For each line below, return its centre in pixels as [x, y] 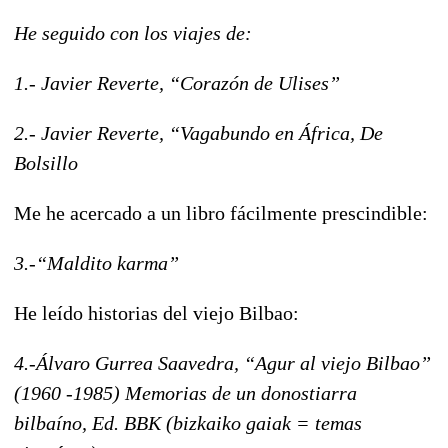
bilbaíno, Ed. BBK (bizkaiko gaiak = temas [188, 422]
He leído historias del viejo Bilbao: [156, 312]
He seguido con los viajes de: [133, 32]
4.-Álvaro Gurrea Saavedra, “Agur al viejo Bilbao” [222, 362]
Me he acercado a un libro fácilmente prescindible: [221, 212]
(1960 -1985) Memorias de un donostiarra [185, 392]
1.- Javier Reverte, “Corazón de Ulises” [177, 82]
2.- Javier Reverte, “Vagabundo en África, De [198, 132]
